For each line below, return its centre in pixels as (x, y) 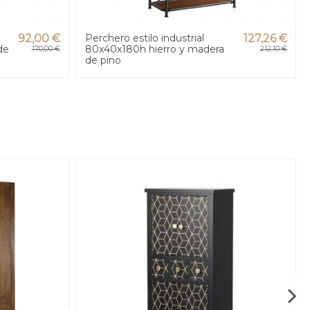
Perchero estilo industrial (144, 38)
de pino (103, 61)
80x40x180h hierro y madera (154, 49)
